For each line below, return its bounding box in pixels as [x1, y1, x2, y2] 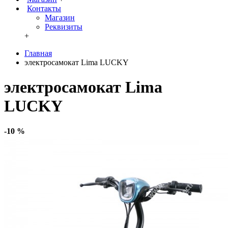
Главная [24, 49, 52, 58]
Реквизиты [45, 22, 82, 31]
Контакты [27, 4, 61, 13]
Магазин [45, 13, 75, 22]
